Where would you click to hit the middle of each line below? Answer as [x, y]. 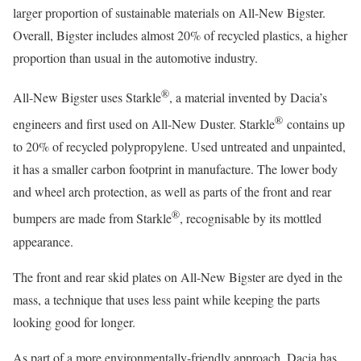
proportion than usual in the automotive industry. [135, 57]
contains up [314, 124]
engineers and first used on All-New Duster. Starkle [144, 124]
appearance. [43, 241]
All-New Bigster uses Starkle [87, 98]
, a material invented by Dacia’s [248, 98]
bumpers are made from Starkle [92, 218]
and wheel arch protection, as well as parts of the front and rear [172, 192]
